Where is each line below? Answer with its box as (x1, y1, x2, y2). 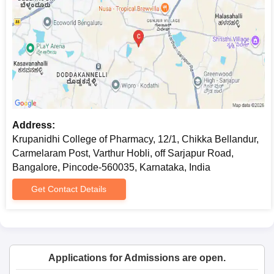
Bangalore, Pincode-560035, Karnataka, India (12, 161, 210, 172)
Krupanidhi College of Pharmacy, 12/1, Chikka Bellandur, (12, 133, 259, 144)
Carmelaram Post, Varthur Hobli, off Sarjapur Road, (12, 147, 234, 158)
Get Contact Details (31, 183, 107, 194)
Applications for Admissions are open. (48, 252, 226, 263)
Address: (12, 119, 55, 130)
